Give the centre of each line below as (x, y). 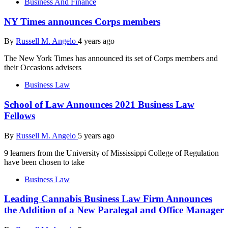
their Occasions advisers (43, 68)
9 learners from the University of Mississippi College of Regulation (111, 153)
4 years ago (96, 41)
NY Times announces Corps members (82, 21)
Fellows (20, 116)
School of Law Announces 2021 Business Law (99, 105)
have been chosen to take (44, 162)
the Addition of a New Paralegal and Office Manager (114, 210)
